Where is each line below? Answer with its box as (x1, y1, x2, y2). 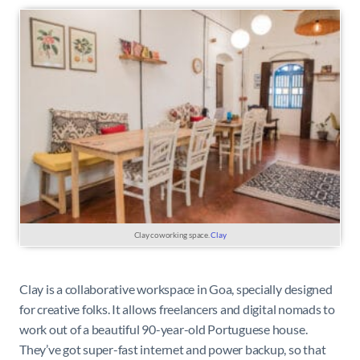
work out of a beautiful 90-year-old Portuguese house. (19, 321, 308, 337)
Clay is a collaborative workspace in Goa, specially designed (19, 280, 333, 297)
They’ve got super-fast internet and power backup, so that (19, 341, 326, 357)
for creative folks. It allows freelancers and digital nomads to (19, 301, 335, 317)
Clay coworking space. (133, 229, 211, 239)
